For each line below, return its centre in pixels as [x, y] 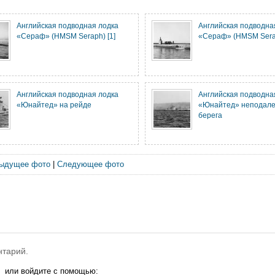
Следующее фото [90, 164]
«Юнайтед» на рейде [54, 105]
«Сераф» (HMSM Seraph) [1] [66, 36]
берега [210, 115]
